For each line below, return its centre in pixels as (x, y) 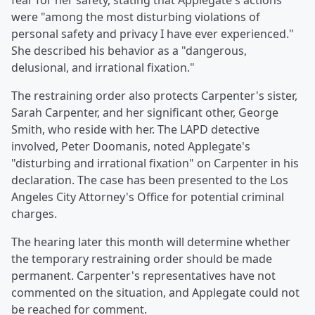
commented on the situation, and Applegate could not (155, 293)
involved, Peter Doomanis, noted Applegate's (131, 147)
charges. (34, 214)
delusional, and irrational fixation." (103, 68)
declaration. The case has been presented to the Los (150, 180)
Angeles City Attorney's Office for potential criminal (148, 197)
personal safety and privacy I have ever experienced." (153, 34)
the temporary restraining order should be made (142, 259)
